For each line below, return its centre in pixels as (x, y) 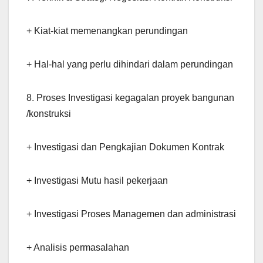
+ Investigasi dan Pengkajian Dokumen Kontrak (125, 147)
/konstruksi (49, 114)
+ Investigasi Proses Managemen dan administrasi (131, 214)
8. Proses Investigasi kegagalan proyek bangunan (130, 98)
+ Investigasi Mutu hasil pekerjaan (97, 181)
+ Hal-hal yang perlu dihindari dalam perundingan (130, 65)
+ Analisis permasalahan (78, 248)
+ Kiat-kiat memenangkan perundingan (107, 31)
